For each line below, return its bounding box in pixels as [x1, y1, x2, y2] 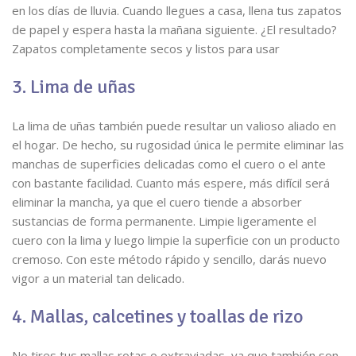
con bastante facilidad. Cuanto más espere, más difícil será [12, 175, 330, 191]
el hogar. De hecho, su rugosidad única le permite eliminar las [12, 137, 344, 153]
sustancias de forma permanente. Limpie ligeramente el [12, 213, 316, 229]
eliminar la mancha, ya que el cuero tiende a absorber [12, 194, 302, 210]
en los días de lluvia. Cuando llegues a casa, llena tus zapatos [12, 2, 342, 18]
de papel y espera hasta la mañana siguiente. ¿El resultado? [12, 21, 337, 37]
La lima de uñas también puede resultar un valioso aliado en [12, 118, 336, 133]
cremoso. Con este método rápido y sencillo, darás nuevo [12, 251, 327, 267]
